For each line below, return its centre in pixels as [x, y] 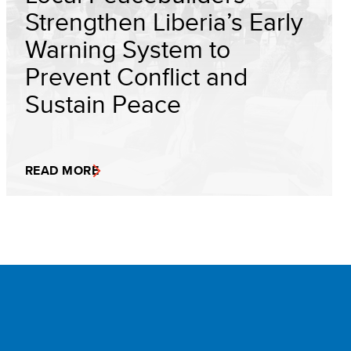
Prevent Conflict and [136, 76]
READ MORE [62, 170]
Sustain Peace [103, 103]
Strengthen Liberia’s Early [164, 21]
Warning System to [128, 49]
